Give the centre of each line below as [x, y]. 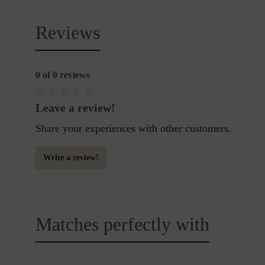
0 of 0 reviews [63, 75]
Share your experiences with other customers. [133, 128]
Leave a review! [75, 107]
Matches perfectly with [122, 224]
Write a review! [71, 157]
